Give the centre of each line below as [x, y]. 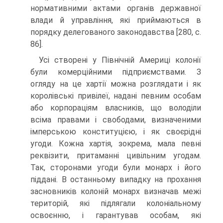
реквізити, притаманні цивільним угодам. [116, 156]
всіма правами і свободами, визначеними [116, 120]
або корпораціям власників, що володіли [116, 108]
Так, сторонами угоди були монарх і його [116, 167]
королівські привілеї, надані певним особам [116, 96]
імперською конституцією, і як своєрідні [116, 132]
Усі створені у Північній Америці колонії [120, 60]
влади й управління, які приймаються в [116, 20]
